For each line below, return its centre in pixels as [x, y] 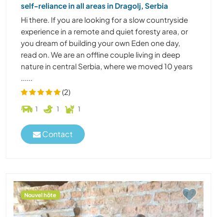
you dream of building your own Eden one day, [101, 43]
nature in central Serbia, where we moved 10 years [107, 66]
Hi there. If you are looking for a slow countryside [104, 19]
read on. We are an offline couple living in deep [101, 54]
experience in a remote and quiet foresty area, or [104, 31]
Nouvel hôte [40, 195]
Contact [57, 134]
